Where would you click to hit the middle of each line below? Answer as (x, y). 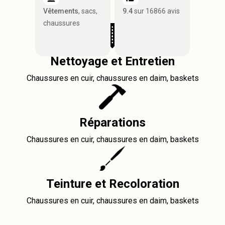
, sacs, (88, 11)
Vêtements (61, 11)
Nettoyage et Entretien (113, 61)
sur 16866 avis (156, 11)
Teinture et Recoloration (113, 184)
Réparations (113, 123)
